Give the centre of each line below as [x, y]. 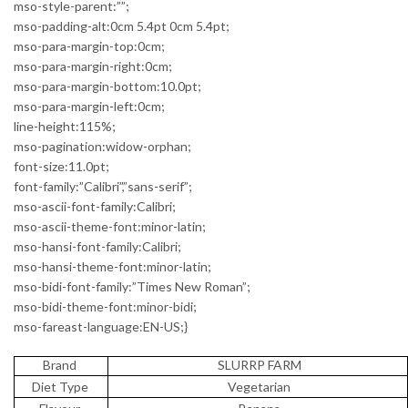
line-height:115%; [65, 126]
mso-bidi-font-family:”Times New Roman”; [132, 286]
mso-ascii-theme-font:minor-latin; [110, 226]
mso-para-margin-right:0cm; [93, 66]
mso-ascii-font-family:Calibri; [95, 206]
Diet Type [60, 386]
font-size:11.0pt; [61, 166]
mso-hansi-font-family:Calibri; [97, 246]
